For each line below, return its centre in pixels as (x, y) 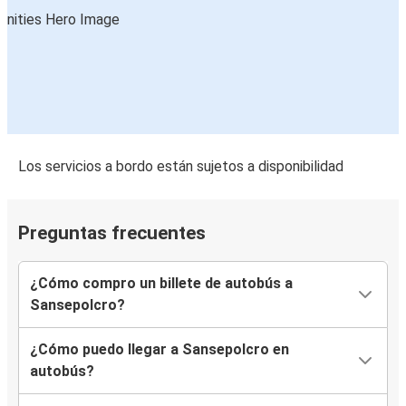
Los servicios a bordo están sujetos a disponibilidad (181, 167)
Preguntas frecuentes (112, 233)
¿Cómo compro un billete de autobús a (161, 284)
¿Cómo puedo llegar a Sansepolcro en (159, 350)
